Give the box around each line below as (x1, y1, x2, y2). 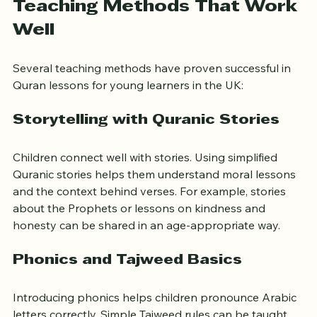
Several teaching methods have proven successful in (13, 79, 294, 93)
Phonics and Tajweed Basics (13, 272, 242, 285)
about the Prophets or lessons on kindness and (13, 219, 268, 234)
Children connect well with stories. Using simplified (13, 168, 280, 183)
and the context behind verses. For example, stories (13, 202, 289, 217)
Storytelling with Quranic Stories (13, 132, 279, 145)
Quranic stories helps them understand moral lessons (13, 185, 299, 200)
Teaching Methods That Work (13, 17, 302, 33)
